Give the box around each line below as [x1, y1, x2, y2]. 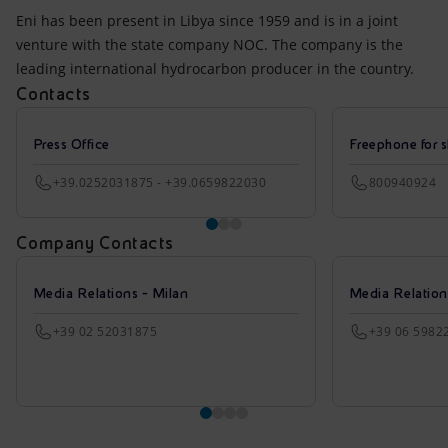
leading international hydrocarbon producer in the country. [16, 59, 414, 78]
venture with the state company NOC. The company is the [16, 35, 403, 54]
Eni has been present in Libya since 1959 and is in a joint [16, 11, 398, 30]
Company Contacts [16, 232, 174, 253]
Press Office [33, 136, 110, 152]
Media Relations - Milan [33, 285, 189, 301]
